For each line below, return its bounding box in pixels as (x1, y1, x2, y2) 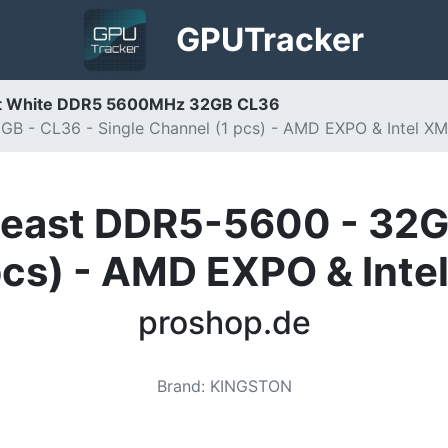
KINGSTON (209, 376, 292, 396)
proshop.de (137, 303, 311, 342)
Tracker (244, 20, 365, 59)
